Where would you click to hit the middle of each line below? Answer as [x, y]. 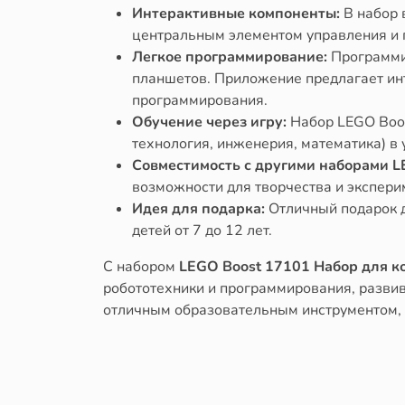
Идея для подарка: [198, 208]
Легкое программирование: [230, 57]
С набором [141, 266]
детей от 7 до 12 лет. [202, 230]
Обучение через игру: [209, 122]
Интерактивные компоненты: [236, 13]
